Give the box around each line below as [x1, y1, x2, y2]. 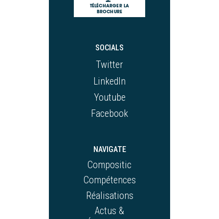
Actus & [95, 205, 124, 217]
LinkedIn [93, 75, 126, 87]
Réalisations [86, 189, 133, 201]
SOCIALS [95, 43, 124, 53]
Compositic [88, 158, 131, 171]
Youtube [93, 91, 126, 103]
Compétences [83, 174, 136, 186]
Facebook [91, 107, 128, 119]
